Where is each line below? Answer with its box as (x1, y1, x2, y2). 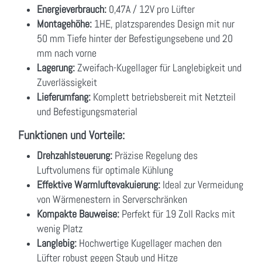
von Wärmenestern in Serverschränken (37, 192, 187, 206)
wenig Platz (37, 221, 82, 235)
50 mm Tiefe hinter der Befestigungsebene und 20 (37, 31, 233, 45)
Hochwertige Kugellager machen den (77, 236, 222, 250)
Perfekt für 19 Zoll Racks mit (119, 206, 235, 220)
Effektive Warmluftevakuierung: (37, 177, 160, 191)
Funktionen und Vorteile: (18, 127, 125, 143)
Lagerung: (37, 60, 75, 74)
